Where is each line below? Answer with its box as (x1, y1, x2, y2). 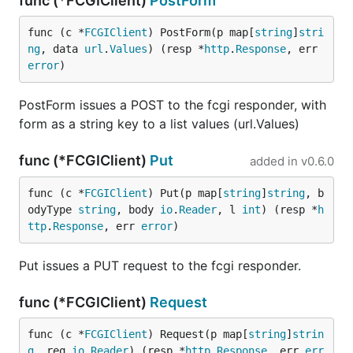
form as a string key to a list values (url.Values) (19, 116, 299, 132)
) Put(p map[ (147, 187, 223, 199)
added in (250, 154, 298, 169)
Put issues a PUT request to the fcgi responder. (19, 258, 301, 273)
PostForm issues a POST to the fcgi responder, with (19, 97, 326, 113)
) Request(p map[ (147, 328, 248, 340)
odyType (28, 203, 78, 216)
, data (40, 43, 84, 55)
